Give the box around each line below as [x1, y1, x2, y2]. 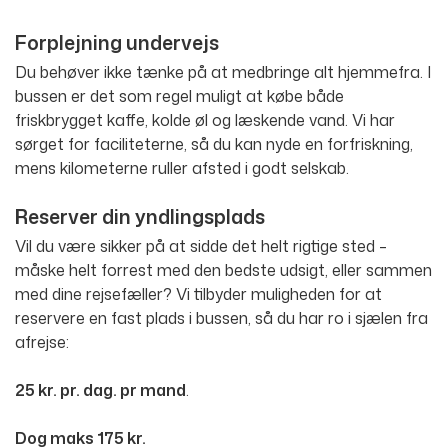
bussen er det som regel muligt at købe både [15, 85, 344, 108]
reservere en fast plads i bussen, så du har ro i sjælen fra [15, 307, 428, 330]
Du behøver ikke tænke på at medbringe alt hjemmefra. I [15, 61, 431, 84]
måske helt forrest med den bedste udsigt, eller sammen [15, 259, 432, 282]
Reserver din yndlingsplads [15, 203, 265, 231]
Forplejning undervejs [15, 29, 219, 57]
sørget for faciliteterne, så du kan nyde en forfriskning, [15, 133, 413, 156]
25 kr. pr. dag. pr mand [15, 379, 186, 402]
